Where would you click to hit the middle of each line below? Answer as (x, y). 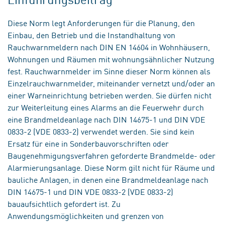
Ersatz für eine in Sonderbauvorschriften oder (88, 143)
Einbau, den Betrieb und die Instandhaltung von (91, 35)
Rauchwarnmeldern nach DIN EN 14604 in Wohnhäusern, (109, 47)
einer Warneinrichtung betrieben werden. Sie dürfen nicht (109, 95)
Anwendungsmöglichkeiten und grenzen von (86, 215)
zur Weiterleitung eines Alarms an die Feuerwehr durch (106, 107)
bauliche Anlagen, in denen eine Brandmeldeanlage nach (108, 179)
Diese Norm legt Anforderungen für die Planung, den (101, 23)
